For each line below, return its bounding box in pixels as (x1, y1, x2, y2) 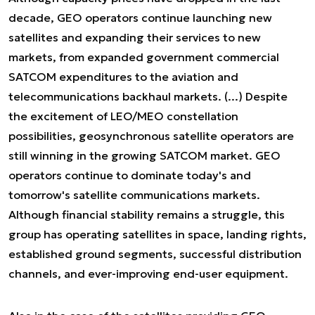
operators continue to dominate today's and (8, 168, 251, 182)
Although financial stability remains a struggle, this (8, 207, 285, 221)
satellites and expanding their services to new (8, 30, 261, 44)
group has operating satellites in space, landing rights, (8, 227, 307, 241)
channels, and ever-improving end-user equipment (8, 266, 285, 281)
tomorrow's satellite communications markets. (8, 188, 260, 202)
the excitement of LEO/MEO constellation (8, 109, 238, 123)
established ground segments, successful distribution (8, 247, 302, 261)
